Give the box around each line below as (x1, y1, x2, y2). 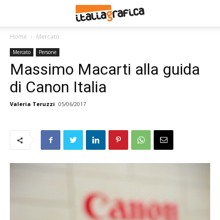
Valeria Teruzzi (10, 100, 55, 108)
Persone (39, 49, 56, 55)
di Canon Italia (10, 78, 107, 96)
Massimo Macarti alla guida (10, 60, 200, 79)
